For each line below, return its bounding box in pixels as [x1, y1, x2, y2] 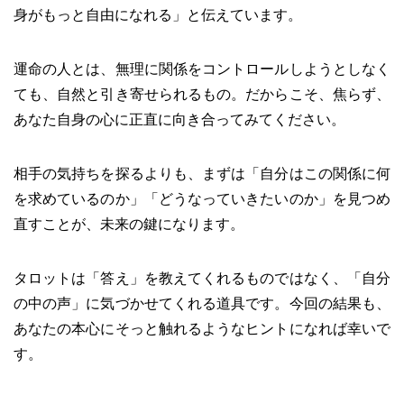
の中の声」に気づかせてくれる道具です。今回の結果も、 [14, 295, 390, 311]
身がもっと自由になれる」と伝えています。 [14, 6, 302, 23]
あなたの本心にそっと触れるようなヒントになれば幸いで [14, 320, 390, 336]
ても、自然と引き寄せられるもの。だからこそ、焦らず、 [14, 86, 390, 102]
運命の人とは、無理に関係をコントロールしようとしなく [14, 60, 390, 77]
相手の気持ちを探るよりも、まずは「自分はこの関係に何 [14, 165, 390, 181]
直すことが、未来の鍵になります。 [14, 216, 244, 232]
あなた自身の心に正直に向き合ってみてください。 [14, 111, 345, 127]
